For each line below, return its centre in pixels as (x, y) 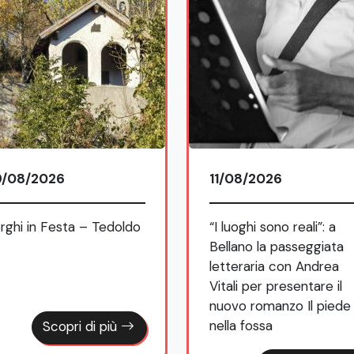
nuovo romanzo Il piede (280, 305)
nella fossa (241, 325)
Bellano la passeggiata (276, 246)
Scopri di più (81, 327)
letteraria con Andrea (274, 266)
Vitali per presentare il (275, 286)
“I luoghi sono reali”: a (272, 226)
